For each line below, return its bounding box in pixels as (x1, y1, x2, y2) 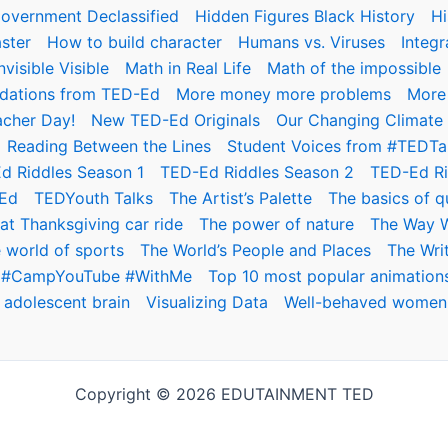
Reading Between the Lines (7, 136, 211, 156)
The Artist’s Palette (169, 188, 312, 208)
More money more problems (175, 84, 391, 104)
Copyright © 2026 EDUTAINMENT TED (74, 384, 374, 404)
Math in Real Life (125, 58, 251, 78)
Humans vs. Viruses (238, 32, 385, 52)
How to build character (47, 32, 222, 52)
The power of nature (199, 214, 354, 234)
